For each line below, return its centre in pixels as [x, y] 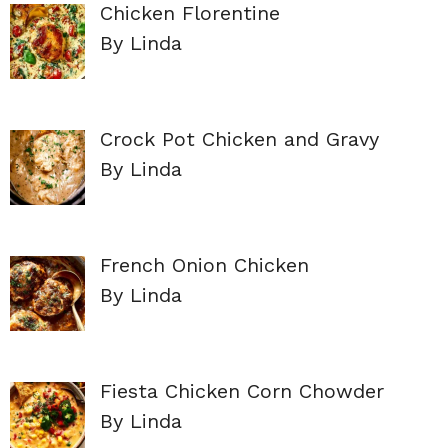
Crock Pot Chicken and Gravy [239, 139]
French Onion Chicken [204, 265]
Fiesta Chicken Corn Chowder [242, 391]
